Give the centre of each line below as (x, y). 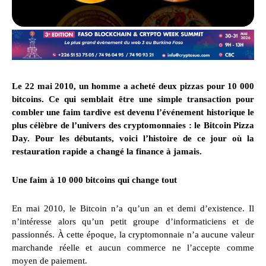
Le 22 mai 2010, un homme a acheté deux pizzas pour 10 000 (133, 86)
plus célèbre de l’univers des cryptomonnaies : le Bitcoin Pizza (133, 126)
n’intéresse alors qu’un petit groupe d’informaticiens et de (133, 222)
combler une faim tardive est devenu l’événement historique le (133, 113)
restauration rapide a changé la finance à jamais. (107, 152)
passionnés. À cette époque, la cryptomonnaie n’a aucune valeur (133, 235)
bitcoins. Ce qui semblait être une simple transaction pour (133, 99)
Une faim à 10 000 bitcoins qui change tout (94, 180)
